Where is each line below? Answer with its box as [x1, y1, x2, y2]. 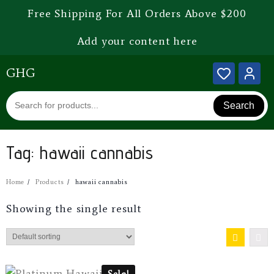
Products [35, 177, 65, 186]
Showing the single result [6, 201, 141, 215]
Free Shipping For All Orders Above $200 [28, 7, 246, 20]
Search [223, 100, 255, 111]
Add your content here [76, 34, 198, 48]
